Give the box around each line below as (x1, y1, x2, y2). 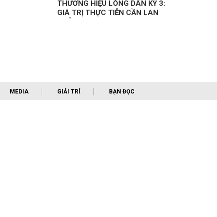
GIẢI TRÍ (57, 88, 80, 95)
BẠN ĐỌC (109, 88, 135, 95)
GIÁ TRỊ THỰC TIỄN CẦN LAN (57, 8, 158, 17)
